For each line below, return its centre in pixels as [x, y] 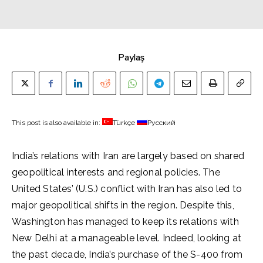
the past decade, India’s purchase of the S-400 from [127, 254]
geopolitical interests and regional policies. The [116, 172]
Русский [161, 123]
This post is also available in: [57, 123]
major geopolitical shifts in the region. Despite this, [123, 205]
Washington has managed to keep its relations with [125, 222]
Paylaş [131, 58]
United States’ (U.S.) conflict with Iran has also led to [127, 189]
